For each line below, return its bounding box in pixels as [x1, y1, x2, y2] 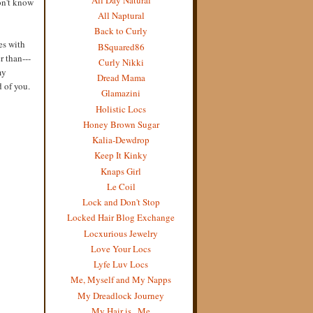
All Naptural [97, 9, 145, 22]
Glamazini [101, 87, 140, 100]
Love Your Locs [91, 242, 151, 255]
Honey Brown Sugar [82, 117, 159, 131]
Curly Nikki [98, 55, 144, 68]
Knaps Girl [101, 164, 141, 177]
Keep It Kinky [94, 149, 147, 162]
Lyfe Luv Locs [94, 258, 148, 270]
